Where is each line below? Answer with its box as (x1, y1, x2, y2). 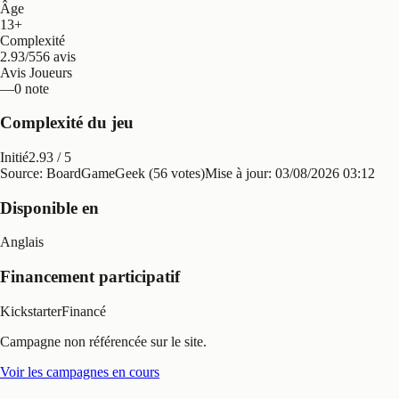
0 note (14, 80, 49, 96)
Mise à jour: (205, 165, 275, 181)
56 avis (36, 48, 76, 64)
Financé (61, 303, 106, 319)
